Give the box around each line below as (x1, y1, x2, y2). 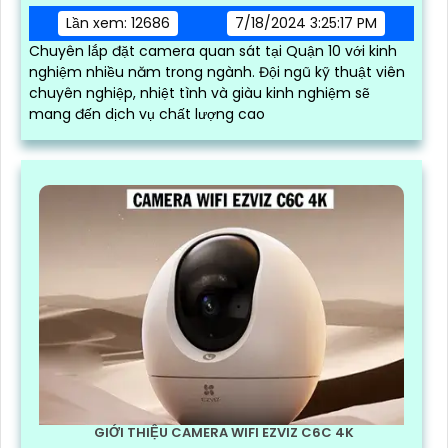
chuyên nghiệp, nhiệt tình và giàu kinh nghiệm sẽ (29, 83, 370, 104)
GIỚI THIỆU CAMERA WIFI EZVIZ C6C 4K (94, 423, 354, 443)
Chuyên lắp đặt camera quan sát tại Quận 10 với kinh (29, 41, 397, 62)
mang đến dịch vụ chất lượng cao (29, 104, 265, 125)
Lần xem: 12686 (66, 13, 171, 34)
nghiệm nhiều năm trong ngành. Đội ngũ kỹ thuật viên (29, 62, 259, 83)
